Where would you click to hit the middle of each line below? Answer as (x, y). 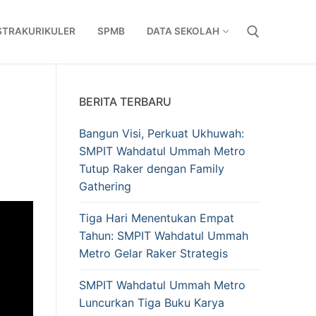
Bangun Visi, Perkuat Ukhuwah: (162, 133)
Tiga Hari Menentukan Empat (157, 218)
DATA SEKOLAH (183, 31)
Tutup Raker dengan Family (152, 168)
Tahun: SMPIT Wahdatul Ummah (164, 236)
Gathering (105, 186)
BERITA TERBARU (125, 101)
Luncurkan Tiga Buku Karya (152, 303)
